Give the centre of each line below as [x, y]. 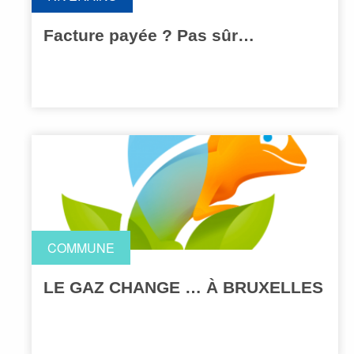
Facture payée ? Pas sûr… [149, 36]
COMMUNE [81, 248]
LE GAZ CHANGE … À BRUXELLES [183, 288]
